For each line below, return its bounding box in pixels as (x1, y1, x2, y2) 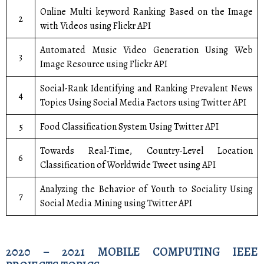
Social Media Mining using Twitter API (40, 197, 192, 210)
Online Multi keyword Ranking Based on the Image (40, 5, 253, 18)
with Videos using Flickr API (40, 19, 151, 32)
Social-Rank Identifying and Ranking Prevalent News (40, 82, 253, 95)
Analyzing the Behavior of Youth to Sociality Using (40, 183, 253, 196)
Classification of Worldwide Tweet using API (40, 159, 216, 171)
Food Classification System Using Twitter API (40, 120, 219, 133)
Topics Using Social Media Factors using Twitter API (40, 96, 246, 109)
